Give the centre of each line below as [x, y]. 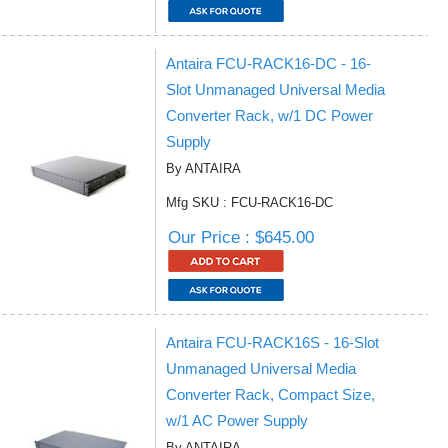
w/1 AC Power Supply [237, 420]
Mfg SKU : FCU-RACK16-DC [249, 202]
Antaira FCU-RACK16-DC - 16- [268, 63]
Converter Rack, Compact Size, [270, 394]
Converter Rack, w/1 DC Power [269, 115]
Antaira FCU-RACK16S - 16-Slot [272, 342]
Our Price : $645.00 [241, 237]
